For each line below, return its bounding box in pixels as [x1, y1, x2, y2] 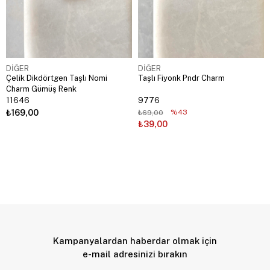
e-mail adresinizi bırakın [83, 248, 187, 259]
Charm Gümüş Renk [6, 84, 77, 93]
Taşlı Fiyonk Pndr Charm [138, 73, 225, 83]
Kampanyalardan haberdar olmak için [53, 235, 217, 246]
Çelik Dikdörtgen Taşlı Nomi [6, 73, 107, 83]
